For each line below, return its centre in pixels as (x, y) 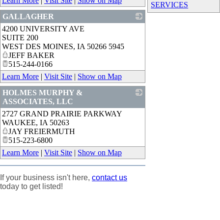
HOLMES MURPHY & (42, 92)
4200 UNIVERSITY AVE (43, 28)
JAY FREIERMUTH (42, 131)
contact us (110, 177)
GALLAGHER (28, 16)
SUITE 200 (20, 37)
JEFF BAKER (31, 55)
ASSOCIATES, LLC (38, 101)
